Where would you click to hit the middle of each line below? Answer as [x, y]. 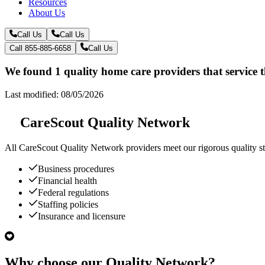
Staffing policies [68, 204]
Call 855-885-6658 [40, 48]
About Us [47, 12]
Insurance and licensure [82, 216]
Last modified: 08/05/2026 [54, 95]
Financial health [67, 180]
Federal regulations [73, 192]
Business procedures [76, 169]
